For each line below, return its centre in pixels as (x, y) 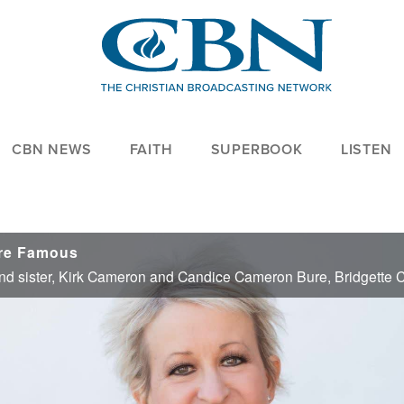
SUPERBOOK (257, 150)
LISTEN (366, 150)
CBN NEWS (52, 150)
